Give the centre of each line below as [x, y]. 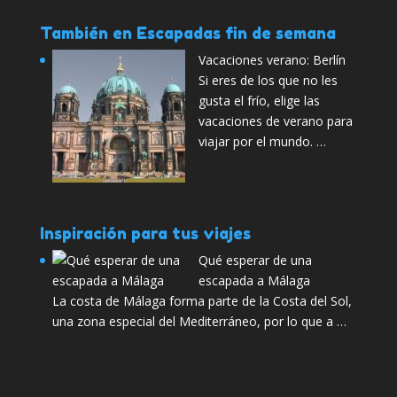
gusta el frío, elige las [259, 100]
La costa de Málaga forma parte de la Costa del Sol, [202, 301]
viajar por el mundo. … [262, 141]
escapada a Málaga [254, 281]
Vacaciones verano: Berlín [272, 59]
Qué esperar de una [255, 261]
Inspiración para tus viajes [145, 234]
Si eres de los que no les [268, 80]
